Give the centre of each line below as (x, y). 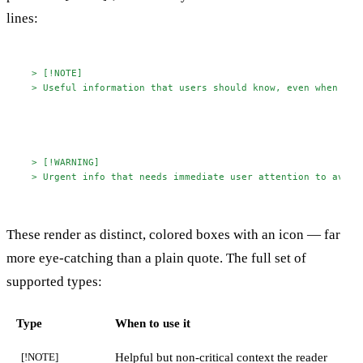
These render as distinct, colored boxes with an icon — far (173, 234)
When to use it (153, 323)
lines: (22, 19)
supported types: (54, 281)
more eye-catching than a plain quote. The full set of (156, 258)
